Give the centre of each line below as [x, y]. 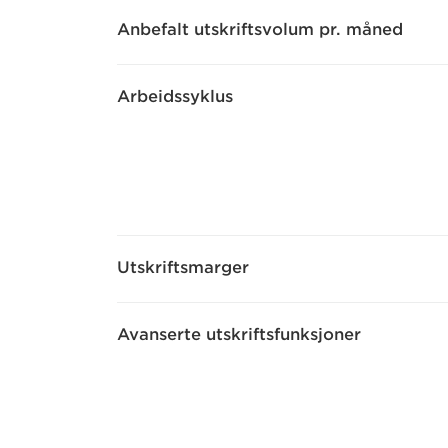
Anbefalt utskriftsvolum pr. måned [260, 29]
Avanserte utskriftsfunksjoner [239, 334]
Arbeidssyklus [175, 96]
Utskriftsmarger [183, 267]
